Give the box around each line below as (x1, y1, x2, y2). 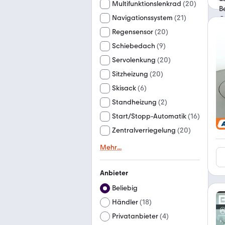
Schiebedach (112, 42, 155, 50)
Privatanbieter (112, 212, 158, 220)
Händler (112, 198, 138, 206)
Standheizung (112, 98, 157, 106)
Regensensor (112, 28, 153, 36)
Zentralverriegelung (112, 126, 176, 135)
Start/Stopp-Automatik (112, 112, 186, 121)
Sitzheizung (112, 70, 148, 78)
